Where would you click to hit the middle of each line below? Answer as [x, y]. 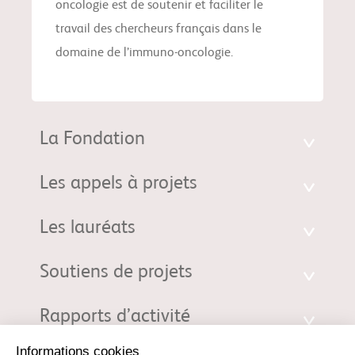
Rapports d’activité [115, 317]
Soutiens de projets [116, 273]
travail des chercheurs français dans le [158, 30]
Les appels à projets [118, 184]
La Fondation [92, 140]
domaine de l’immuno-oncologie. [144, 53]
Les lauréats [88, 229]
